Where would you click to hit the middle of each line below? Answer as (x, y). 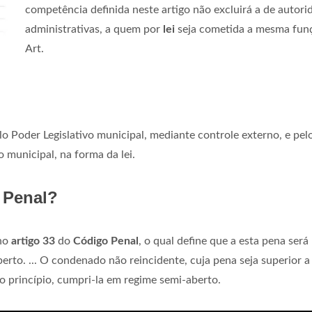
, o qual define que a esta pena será (224, 241)
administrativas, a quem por (94, 29)
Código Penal (106, 241)
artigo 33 (33, 241)
